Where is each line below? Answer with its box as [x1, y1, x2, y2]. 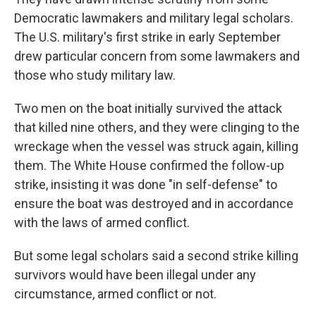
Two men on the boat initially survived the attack [14, 101, 282, 116]
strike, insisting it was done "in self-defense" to [14, 177, 277, 192]
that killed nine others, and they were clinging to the [14, 120, 300, 135]
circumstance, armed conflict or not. [14, 286, 217, 301]
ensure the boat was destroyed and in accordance [14, 196, 293, 211]
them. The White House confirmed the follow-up [14, 158, 284, 173]
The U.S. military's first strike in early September [14, 30, 281, 44]
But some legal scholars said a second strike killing [14, 248, 298, 263]
